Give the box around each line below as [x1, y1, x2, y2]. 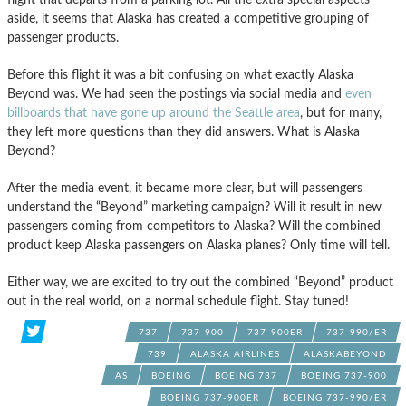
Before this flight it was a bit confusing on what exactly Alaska [7, 67, 353, 82]
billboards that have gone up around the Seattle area [7, 105, 300, 120]
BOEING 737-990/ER [283, 392, 387, 402]
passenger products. [7, 30, 119, 44]
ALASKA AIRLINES [190, 349, 280, 359]
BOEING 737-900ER [160, 392, 259, 402]
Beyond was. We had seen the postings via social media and [7, 86, 345, 101]
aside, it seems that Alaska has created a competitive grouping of [7, 11, 369, 25]
